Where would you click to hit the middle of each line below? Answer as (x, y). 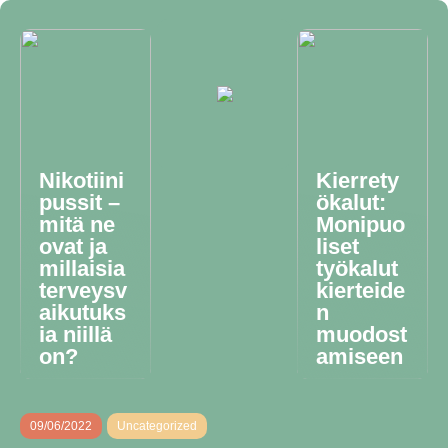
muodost (362, 334)
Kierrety (358, 180)
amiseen (360, 356)
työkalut (357, 268)
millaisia (82, 268)
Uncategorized (157, 426)
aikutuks (82, 312)
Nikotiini (81, 180)
